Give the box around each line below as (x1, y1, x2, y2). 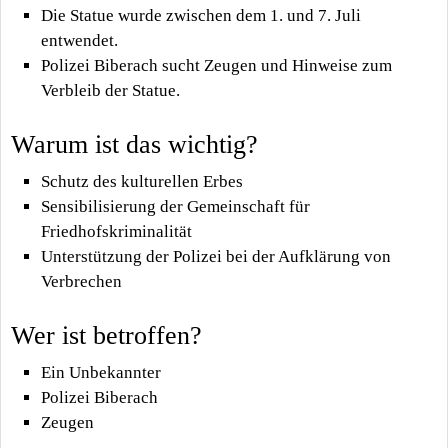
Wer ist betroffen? (11, 321, 202, 351)
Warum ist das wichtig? (11, 130, 258, 159)
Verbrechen (40, 271, 122, 291)
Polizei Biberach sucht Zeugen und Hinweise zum (40, 55, 392, 75)
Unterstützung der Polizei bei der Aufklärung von (40, 246, 391, 266)
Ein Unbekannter (40, 363, 161, 383)
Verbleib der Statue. (40, 80, 180, 100)
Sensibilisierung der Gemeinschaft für (40, 196, 310, 216)
